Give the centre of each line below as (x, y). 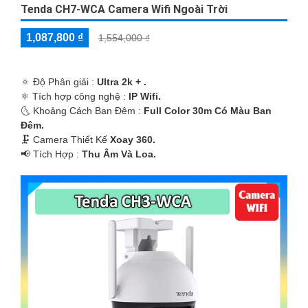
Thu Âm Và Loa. (119, 154)
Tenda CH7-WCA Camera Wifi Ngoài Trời (124, 9)
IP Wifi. (145, 96)
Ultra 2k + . (122, 81)
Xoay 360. (133, 139)
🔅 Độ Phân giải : (59, 81)
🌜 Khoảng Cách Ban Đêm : (82, 110)
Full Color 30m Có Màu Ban (208, 110)
